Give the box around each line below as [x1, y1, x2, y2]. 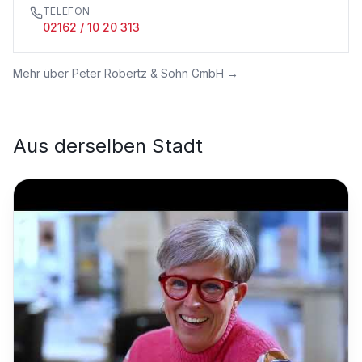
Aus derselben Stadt [13, 134, 203, 158]
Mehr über [13, 66, 72, 80]
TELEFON [43, 5, 90, 17]
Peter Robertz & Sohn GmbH [72, 66, 224, 80]
